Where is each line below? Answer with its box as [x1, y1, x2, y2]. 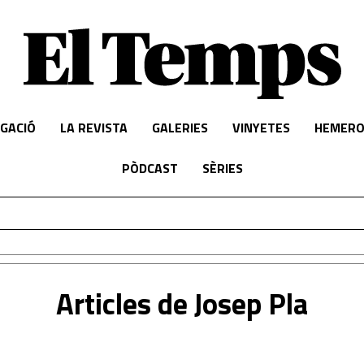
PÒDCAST [121, 158, 178, 178]
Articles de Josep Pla [56, 281, 308, 326]
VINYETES [232, 118, 290, 137]
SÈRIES [201, 158, 243, 178]
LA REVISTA [59, 118, 128, 137]
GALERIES [151, 118, 208, 137]
